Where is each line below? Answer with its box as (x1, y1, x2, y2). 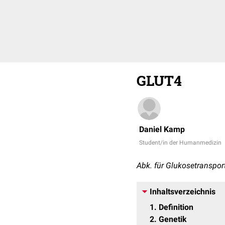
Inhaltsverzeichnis (150, 187, 215, 196)
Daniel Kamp (139, 125, 185, 134)
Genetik (159, 214, 187, 224)
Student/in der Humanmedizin (139, 139, 221, 146)
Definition (159, 202, 193, 212)
